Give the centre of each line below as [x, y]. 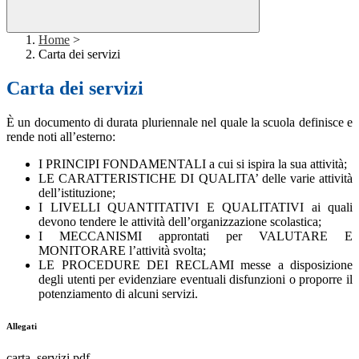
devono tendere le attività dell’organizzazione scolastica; [180, 222]
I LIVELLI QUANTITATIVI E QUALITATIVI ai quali [196, 208]
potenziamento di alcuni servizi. [118, 294]
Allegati [22, 327]
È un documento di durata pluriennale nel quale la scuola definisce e [179, 123]
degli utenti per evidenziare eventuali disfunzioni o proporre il [196, 280]
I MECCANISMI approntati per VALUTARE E [196, 236]
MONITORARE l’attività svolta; [122, 251]
